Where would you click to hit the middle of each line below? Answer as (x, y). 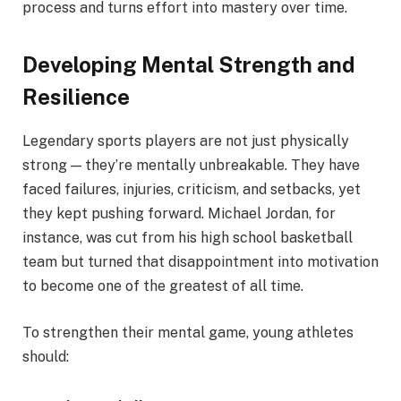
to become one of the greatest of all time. (163, 286)
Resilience (76, 97)
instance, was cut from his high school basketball (188, 238)
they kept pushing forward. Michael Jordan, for (179, 214)
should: (46, 356)
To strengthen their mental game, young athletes (188, 332)
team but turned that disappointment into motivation (200, 262)
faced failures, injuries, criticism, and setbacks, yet (192, 190)
